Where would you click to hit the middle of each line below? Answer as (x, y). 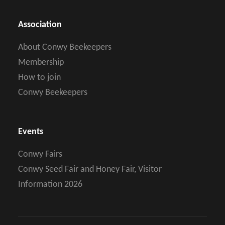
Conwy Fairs (40, 155)
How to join (39, 78)
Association (40, 25)
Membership (41, 63)
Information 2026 (50, 185)
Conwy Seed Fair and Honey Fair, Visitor (90, 170)
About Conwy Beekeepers (65, 48)
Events (30, 132)
